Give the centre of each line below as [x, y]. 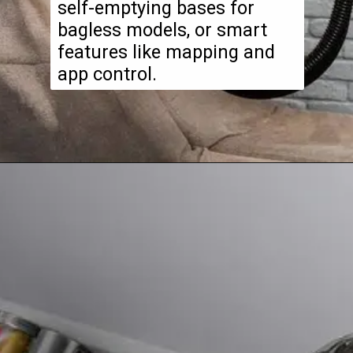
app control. [107, 74]
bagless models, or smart [162, 30]
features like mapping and [166, 52]
